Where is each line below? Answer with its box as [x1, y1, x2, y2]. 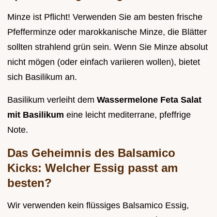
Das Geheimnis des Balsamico [7, 146, 175, 160]
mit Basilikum [7, 110, 66, 120]
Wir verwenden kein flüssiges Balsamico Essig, [7, 201, 189, 211]
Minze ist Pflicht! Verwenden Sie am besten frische [7, 12, 202, 22]
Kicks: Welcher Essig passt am [7, 161, 178, 175]
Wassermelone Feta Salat [97, 95, 201, 105]
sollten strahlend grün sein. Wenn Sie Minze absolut [7, 42, 208, 52]
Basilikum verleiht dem [7, 95, 97, 105]
